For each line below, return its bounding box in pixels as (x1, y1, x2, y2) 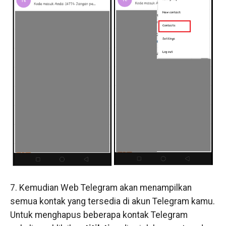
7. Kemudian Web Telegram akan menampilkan (10, 183, 192, 193)
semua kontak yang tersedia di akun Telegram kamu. (10, 196, 215, 207)
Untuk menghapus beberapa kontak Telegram (10, 210, 188, 220)
